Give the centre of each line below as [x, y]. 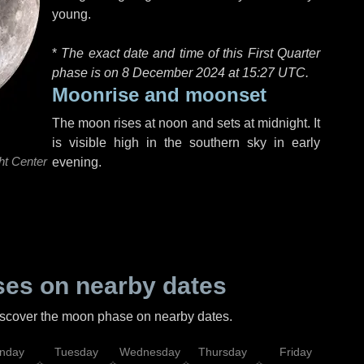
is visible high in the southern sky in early [186, 143]
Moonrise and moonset [159, 95]
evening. [77, 162]
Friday [296, 352]
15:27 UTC [274, 73]
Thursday [223, 352]
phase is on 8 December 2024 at [147, 73]
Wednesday [149, 352]
